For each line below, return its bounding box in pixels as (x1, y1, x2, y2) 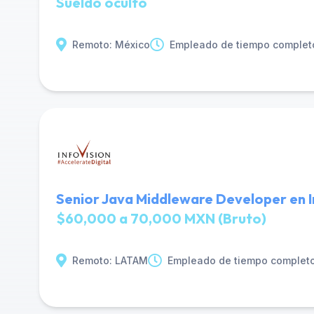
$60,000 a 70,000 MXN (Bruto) (56, 210, 266, 227)
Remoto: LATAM (72, 254, 148, 266)
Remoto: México (72, 39, 150, 50)
